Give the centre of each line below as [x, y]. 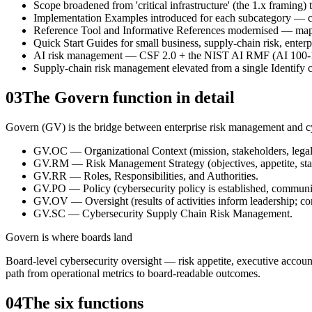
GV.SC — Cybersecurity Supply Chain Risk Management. [163, 213]
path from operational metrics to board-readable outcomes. [133, 273]
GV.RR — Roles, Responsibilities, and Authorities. [146, 175]
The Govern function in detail [128, 97]
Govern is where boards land [69, 237]
